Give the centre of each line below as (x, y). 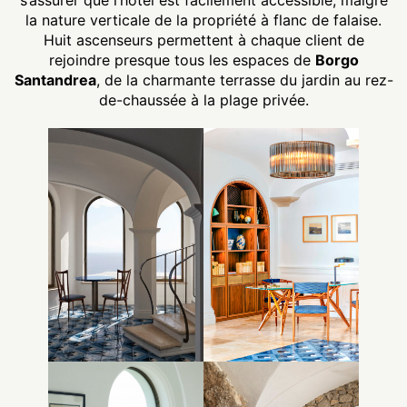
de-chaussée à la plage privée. (203, 100)
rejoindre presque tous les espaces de (182, 60)
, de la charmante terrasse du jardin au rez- (244, 80)
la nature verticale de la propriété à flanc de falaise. (203, 20)
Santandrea (55, 80)
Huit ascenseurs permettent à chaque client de (203, 40)
